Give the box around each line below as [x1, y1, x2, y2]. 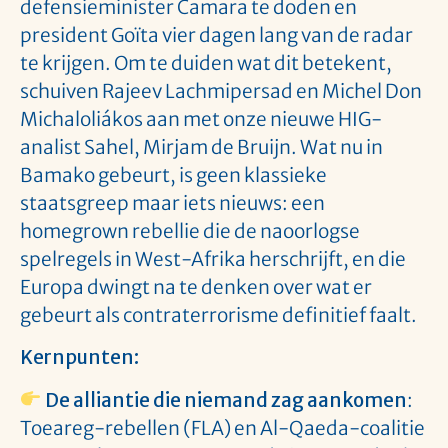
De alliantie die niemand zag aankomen [44, 387, 407, 412]
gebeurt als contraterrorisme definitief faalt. [20, 302, 417, 327]
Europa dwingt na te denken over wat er [20, 274, 372, 299]
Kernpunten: [20, 345, 139, 370]
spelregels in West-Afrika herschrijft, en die [20, 246, 406, 271]
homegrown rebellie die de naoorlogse [20, 218, 360, 243]
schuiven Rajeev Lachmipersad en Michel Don [20, 78, 422, 103]
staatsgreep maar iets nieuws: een [20, 190, 325, 215]
